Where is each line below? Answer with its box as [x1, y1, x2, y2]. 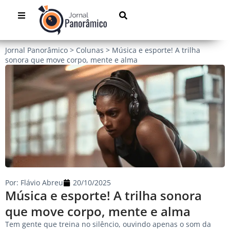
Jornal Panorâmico [5, 45, 68, 55]
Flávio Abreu [18, 178, 63, 188]
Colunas [76, 45, 104, 55]
